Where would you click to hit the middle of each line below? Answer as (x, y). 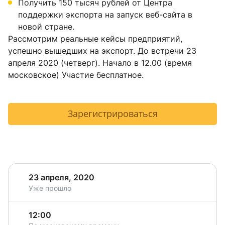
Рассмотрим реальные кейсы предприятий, (95, 39)
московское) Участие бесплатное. (76, 75)
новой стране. (47, 27)
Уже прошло (50, 188)
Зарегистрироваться (113, 114)
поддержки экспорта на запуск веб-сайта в (105, 15)
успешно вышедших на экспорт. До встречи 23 (102, 51)
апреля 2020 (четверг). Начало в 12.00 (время (100, 63)
